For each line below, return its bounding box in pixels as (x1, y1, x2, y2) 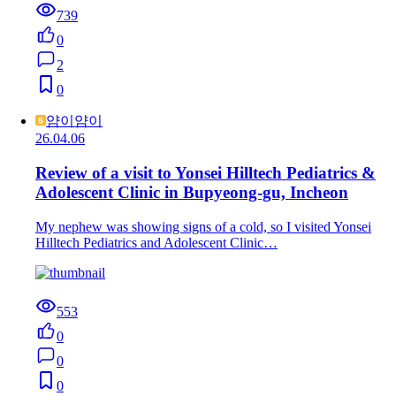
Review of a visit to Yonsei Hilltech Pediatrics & (35, 164, 376, 183)
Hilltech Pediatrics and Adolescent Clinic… (35, 234, 278, 250)
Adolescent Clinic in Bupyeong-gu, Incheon (35, 183, 348, 202)
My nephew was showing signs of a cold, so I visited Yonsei (35, 218, 371, 234)
